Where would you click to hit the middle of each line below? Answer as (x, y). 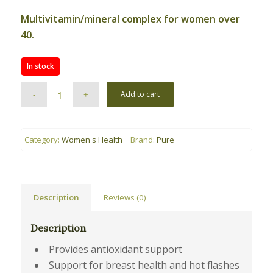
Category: (43, 140)
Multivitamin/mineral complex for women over (130, 19)
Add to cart (140, 94)
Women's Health (92, 140)
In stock (40, 66)
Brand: (143, 140)
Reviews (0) (125, 198)
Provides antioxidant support (115, 250)
